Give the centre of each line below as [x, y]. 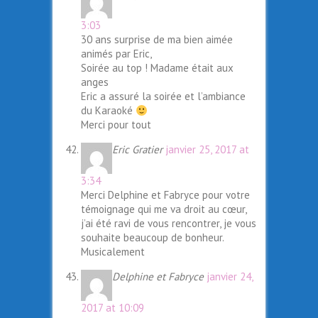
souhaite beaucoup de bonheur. [152, 238]
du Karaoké [108, 111]
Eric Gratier [139, 150]
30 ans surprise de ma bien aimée [157, 40]
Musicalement [113, 252]
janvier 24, [230, 277]
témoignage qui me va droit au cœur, [164, 209]
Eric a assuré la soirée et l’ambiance [163, 97]
